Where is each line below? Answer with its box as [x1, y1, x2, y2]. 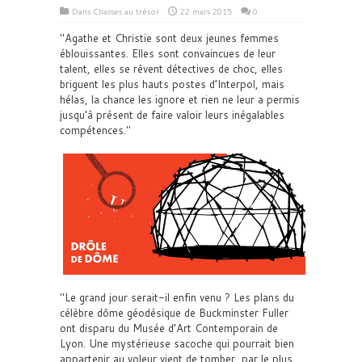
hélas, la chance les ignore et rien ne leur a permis [60, 92, 300, 107]
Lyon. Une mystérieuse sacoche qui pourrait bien [60, 336, 294, 351]
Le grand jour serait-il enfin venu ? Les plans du [65, 290, 294, 305]
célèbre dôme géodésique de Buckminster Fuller [60, 305, 288, 320]
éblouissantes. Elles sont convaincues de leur [60, 46, 276, 61]
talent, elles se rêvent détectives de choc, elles [60, 61, 283, 76]
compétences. [60, 123, 126, 137]
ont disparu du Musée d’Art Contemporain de [60, 321, 278, 335]
